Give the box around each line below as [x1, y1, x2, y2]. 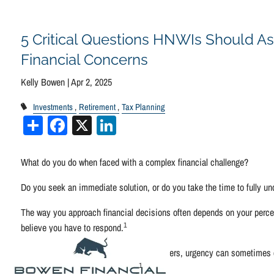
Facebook [67, 110, 139, 137]
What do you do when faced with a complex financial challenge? [21, 155, 249, 169]
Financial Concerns [21, 51, 149, 68]
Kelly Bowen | [21, 75, 72, 89]
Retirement [78, 101, 116, 113]
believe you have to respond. [21, 220, 124, 234]
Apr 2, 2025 [71, 75, 113, 89]
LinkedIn [116, 110, 179, 137]
